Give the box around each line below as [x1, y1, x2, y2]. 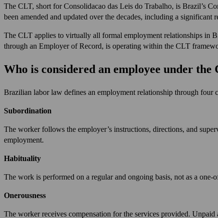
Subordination [4, 107, 52, 115]
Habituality [4, 154, 41, 163]
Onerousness [4, 191, 46, 200]
